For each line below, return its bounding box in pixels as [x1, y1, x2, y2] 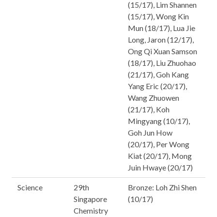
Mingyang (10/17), [128, 116, 190, 125]
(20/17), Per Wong [128, 139, 189, 149]
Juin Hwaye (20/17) [128, 163, 193, 172]
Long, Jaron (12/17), [128, 35, 194, 44]
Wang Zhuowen [128, 93, 179, 102]
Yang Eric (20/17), [128, 81, 187, 91]
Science [17, 183, 43, 192]
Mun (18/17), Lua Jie [128, 23, 195, 32]
